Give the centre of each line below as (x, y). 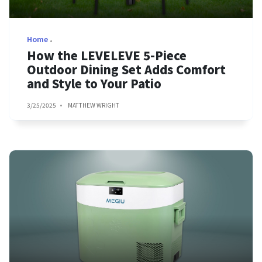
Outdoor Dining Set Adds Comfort (126, 69)
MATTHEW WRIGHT (94, 105)
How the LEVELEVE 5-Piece (107, 55)
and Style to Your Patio (94, 83)
